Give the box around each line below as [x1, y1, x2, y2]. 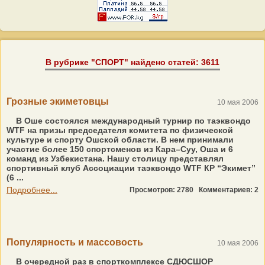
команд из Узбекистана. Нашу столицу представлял [7, 154, 224, 163]
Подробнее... [7, 185, 57, 195]
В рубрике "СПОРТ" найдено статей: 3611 [46, 57, 219, 67]
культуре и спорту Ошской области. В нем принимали [7, 135, 234, 144]
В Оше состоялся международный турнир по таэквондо [14, 116, 251, 125]
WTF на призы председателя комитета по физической [7, 125, 233, 135]
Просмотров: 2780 [130, 186, 199, 194]
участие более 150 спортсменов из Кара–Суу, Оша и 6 [7, 144, 233, 154]
